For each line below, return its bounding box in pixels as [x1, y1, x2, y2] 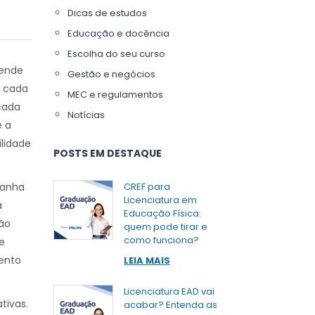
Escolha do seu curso [67, 47, 165, 60]
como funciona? [124, 233, 199, 247]
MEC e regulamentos [67, 88, 163, 101]
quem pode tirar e [124, 220, 207, 233]
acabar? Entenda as [124, 298, 217, 311]
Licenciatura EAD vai [124, 285, 214, 298]
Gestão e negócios [67, 67, 155, 81]
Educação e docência [67, 27, 169, 40]
